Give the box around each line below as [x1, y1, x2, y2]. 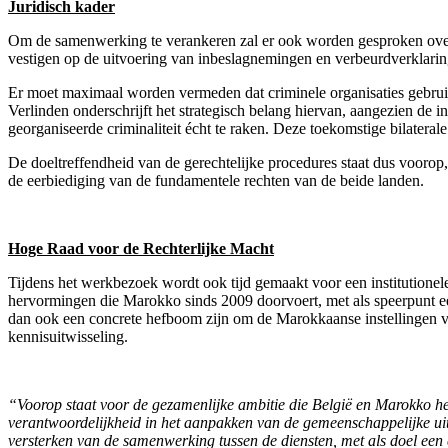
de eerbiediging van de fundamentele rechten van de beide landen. [8, 172, 424, 190]
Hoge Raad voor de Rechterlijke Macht [8, 240, 274, 258]
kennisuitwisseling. [8, 328, 128, 346]
